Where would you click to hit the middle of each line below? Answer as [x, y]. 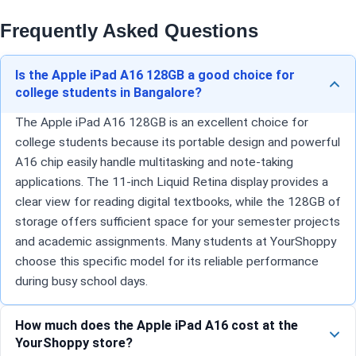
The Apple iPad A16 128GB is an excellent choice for [162, 123]
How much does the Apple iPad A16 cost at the [157, 326]
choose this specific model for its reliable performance [167, 262]
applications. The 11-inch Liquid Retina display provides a [172, 182]
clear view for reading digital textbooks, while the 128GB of [178, 202]
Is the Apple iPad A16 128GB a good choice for [155, 75]
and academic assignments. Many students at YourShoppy [176, 242]
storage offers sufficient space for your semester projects [178, 222]
